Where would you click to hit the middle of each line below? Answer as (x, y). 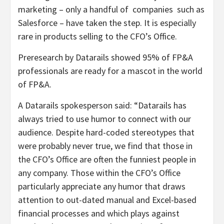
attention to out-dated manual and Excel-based (107, 199)
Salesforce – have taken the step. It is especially (107, 22)
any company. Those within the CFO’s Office (99, 172)
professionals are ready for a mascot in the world (110, 70)
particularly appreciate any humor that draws (102, 186)
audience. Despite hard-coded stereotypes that (106, 132)
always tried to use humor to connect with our (104, 118)
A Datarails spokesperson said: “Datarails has (102, 105)
